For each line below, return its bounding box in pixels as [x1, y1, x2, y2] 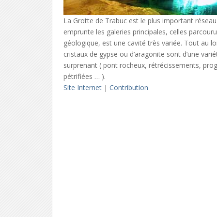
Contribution [109, 82, 149, 92]
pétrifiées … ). [63, 71, 106, 81]
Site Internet [63, 82, 102, 92]
